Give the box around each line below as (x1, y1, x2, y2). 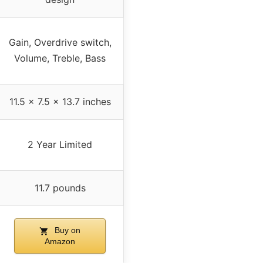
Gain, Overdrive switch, (8, 36, 112, 49)
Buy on (52, 225, 80, 235)
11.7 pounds (34, 182, 86, 194)
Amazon (44, 237, 75, 247)
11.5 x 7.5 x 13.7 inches (9, 96, 111, 108)
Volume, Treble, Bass (14, 52, 106, 65)
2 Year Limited (28, 139, 92, 151)
